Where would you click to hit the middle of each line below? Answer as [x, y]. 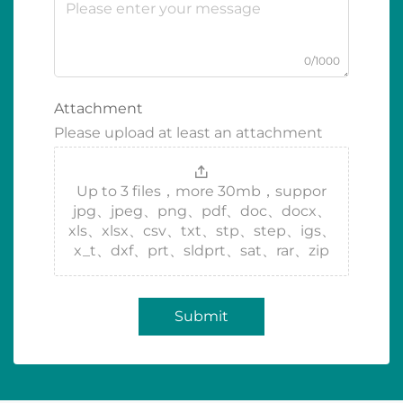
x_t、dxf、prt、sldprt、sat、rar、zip [201, 251]
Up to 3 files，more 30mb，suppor [201, 191]
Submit [201, 316]
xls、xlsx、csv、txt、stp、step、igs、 [201, 231]
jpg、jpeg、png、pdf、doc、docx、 [201, 211]
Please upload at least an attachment [188, 133]
